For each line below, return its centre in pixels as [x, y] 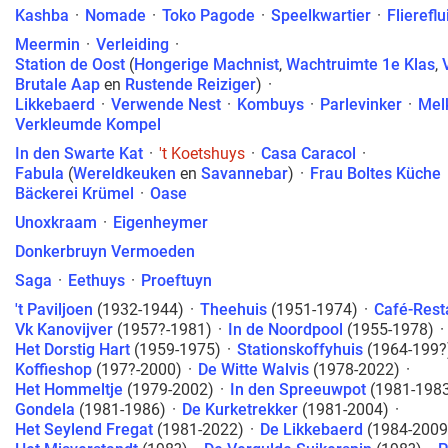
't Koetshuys [202, 153]
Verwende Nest [166, 104]
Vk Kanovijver [64, 329]
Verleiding [132, 44]
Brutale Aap [57, 84]
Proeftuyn [176, 280]
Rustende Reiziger [190, 84]
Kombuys [270, 104]
